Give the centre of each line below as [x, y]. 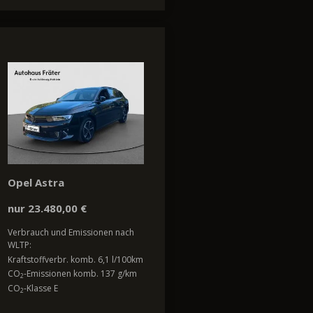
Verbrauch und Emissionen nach [71, 233]
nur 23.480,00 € [47, 209]
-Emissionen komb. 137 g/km [80, 274]
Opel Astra [36, 183]
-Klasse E [41, 288]
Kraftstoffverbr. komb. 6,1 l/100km [75, 259]
